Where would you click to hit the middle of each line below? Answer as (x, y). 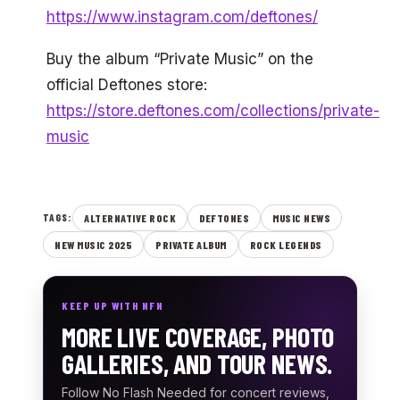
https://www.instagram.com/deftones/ (182, 17)
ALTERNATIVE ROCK (130, 217)
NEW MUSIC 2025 (93, 244)
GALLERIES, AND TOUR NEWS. (197, 363)
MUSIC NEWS (301, 217)
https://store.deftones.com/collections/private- (213, 110)
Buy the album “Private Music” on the (180, 58)
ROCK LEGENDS (286, 244)
